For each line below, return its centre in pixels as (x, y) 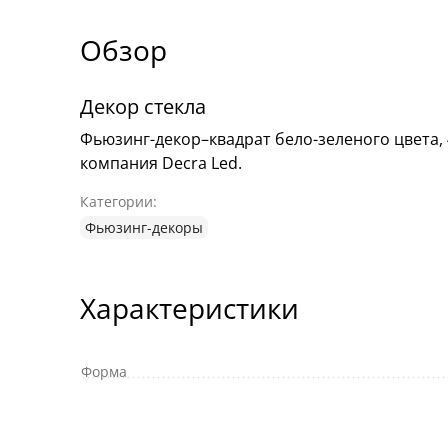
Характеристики (189, 307)
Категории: (118, 201)
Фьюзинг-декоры (144, 227)
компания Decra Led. (161, 162)
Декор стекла (143, 106)
